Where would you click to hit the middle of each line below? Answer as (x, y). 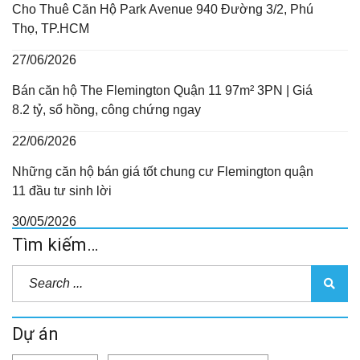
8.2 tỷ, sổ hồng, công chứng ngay (106, 109)
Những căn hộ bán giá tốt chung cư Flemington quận (163, 171)
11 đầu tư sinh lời (62, 190)
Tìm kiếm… (55, 244)
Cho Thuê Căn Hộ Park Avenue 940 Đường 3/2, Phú (163, 9)
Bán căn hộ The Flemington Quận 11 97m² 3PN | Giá (162, 90)
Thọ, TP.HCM (51, 28)
